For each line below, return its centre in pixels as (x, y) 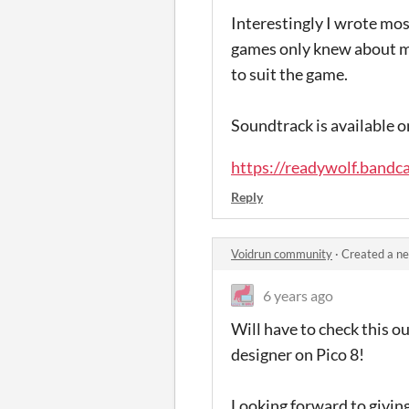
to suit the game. (291, 73)
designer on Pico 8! (298, 354)
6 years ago (298, 295)
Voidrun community (282, 253)
